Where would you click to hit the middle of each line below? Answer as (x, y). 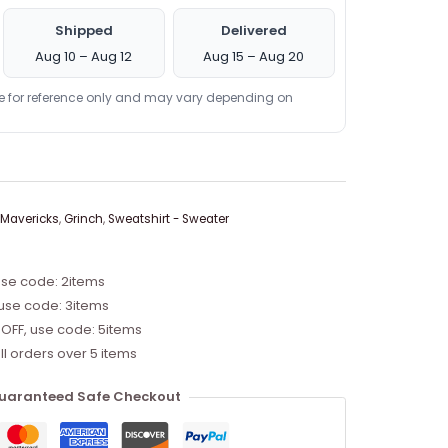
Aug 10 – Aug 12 (84, 56)
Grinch (83, 218)
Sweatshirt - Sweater (168, 218)
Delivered (253, 30)
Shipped (83, 30)
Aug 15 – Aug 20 (254, 56)
